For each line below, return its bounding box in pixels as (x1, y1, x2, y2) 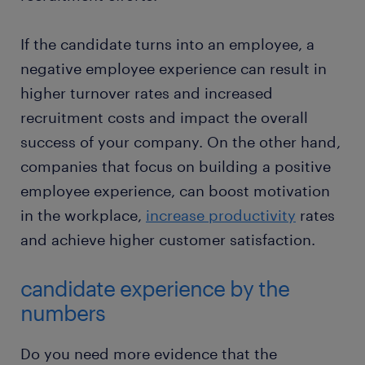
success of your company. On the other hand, (20, 133, 341, 151)
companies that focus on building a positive (20, 157, 331, 175)
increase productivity (146, 206, 296, 224)
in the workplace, (20, 206, 146, 224)
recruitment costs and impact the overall (20, 108, 308, 126)
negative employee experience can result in (20, 59, 327, 77)
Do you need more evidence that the (20, 345, 277, 363)
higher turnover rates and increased (20, 84, 273, 102)
